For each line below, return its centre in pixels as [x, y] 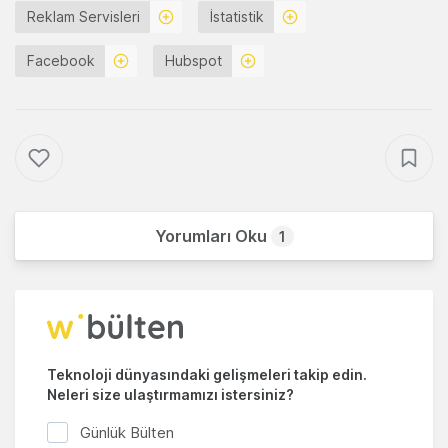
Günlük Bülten [127, 433]
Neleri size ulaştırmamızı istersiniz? [170, 394]
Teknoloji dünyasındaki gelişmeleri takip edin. [207, 374]
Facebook [61, 60]
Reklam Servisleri [83, 16]
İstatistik [237, 16]
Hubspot [193, 60]
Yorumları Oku [212, 235]
